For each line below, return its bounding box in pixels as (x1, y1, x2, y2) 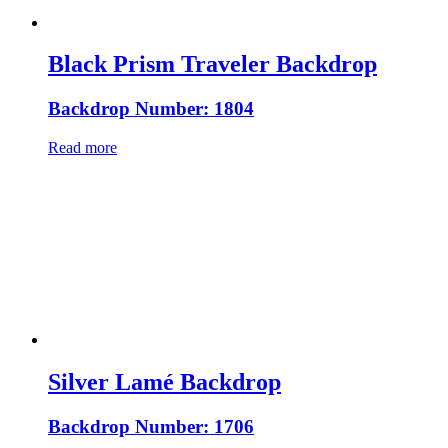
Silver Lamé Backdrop (48, 369, 281, 395)
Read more (48, 139, 117, 157)
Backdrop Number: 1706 (48, 415, 254, 437)
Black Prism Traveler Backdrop (48, 51, 377, 78)
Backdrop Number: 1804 (48, 98, 254, 120)
